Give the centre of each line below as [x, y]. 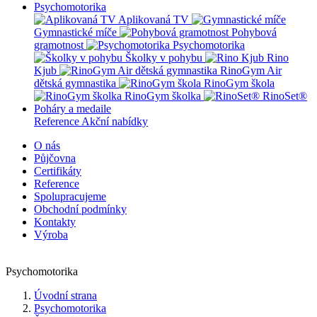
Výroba [51, 235]
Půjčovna [55, 158]
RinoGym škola [239, 83]
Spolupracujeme [70, 196]
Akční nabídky [115, 121]
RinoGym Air [251, 70]
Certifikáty [58, 171]
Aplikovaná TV [154, 19]
